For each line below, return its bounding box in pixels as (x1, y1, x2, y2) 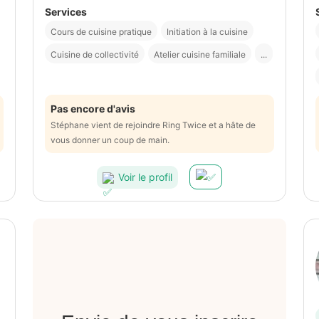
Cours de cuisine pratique (51, 26, 152, 38)
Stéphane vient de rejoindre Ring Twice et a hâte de (51, 120, 256, 131)
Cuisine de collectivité (51, 49, 139, 61)
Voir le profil (118, 170, 172, 183)
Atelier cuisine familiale (154, 49, 246, 61)
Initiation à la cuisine (167, 26, 248, 38)
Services (45, 6, 87, 19)
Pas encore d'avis (51, 103, 135, 115)
